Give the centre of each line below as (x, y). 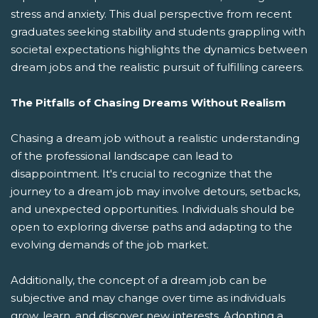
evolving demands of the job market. (110, 245)
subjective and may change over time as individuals (148, 298)
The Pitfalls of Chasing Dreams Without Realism (148, 103)
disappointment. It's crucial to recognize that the (142, 174)
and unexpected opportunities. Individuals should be (153, 209)
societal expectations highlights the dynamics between (159, 50)
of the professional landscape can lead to (122, 156)
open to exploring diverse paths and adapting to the (152, 227)
